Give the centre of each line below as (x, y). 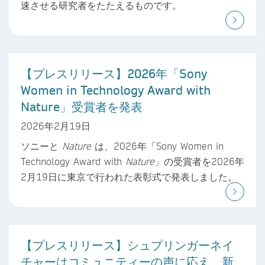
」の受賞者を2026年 (199, 161)
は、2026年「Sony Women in (157, 146)
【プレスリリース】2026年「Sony (114, 73)
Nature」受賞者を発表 (82, 106)
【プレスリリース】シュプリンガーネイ (127, 245)
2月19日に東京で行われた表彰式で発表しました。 (129, 177)
